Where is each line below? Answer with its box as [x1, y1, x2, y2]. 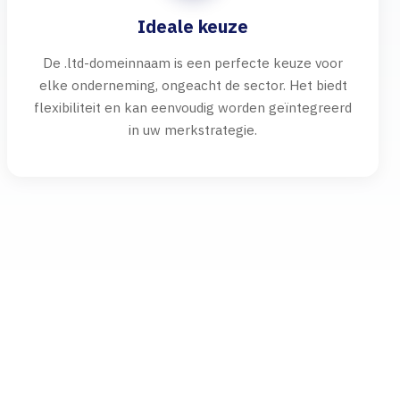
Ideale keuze [137, 14, 248, 38]
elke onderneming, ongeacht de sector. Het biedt [38, 76, 347, 94]
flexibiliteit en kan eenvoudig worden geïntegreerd [34, 98, 352, 116]
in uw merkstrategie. [129, 121, 257, 138]
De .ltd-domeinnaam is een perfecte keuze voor [43, 54, 343, 71]
